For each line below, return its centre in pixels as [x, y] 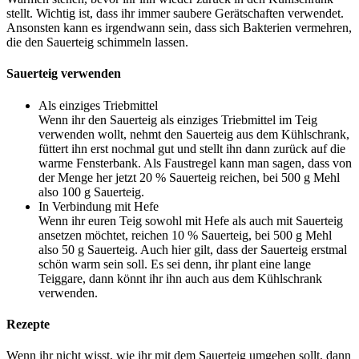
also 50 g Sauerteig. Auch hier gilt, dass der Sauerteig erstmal [193, 249]
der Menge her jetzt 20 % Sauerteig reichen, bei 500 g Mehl [189, 177]
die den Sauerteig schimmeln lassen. [97, 42]
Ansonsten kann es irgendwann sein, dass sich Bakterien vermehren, [179, 28]
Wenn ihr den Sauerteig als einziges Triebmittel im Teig [178, 119]
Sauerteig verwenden [64, 74]
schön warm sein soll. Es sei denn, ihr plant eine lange [175, 264]
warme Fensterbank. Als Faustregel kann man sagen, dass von [195, 163]
